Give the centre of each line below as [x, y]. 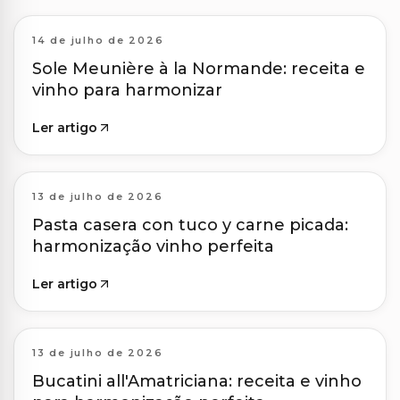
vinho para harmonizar [127, 91]
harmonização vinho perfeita [153, 247]
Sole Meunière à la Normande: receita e [199, 69]
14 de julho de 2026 [98, 41]
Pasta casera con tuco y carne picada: [190, 225]
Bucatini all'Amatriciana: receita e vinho [197, 382]
